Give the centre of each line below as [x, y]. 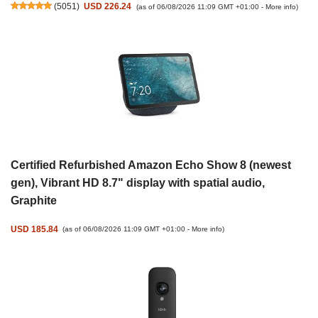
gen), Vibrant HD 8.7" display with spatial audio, [138, 183]
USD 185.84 [34, 229]
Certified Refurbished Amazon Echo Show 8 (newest [151, 165]
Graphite [34, 201]
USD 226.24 [108, 6]
